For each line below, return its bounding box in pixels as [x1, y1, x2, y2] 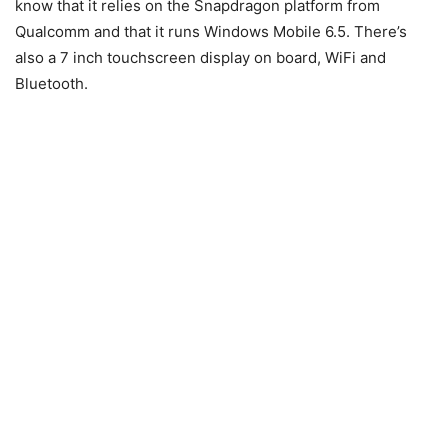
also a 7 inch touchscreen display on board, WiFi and [15, 48, 386, 67]
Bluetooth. [15, 74, 88, 93]
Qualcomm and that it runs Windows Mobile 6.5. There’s [15, 22, 407, 41]
